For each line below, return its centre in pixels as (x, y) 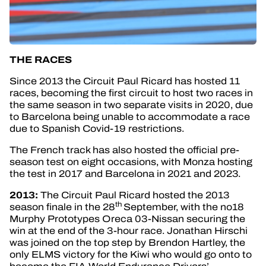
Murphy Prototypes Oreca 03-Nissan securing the (127, 218)
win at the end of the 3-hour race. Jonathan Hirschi (129, 230)
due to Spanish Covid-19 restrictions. (97, 128)
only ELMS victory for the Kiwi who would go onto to (131, 254)
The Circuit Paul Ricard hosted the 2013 (135, 195)
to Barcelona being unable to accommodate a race (130, 116)
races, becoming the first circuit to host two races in (131, 93)
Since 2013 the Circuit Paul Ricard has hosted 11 (125, 81)
